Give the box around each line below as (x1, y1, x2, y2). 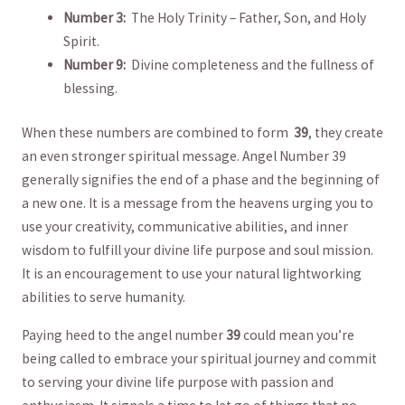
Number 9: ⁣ (63, 55, 132, 73)
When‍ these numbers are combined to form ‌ (21, 124, 294, 142)
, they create (307, 124, 383, 142)
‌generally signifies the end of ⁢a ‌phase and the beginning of (21, 171, 380, 189)
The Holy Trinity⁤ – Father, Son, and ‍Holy (131, 8, 367, 26)
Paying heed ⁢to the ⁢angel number (21, 325, 226, 344)
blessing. (63, 79, 118, 97)
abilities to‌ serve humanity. (21, 288, 185, 306)
